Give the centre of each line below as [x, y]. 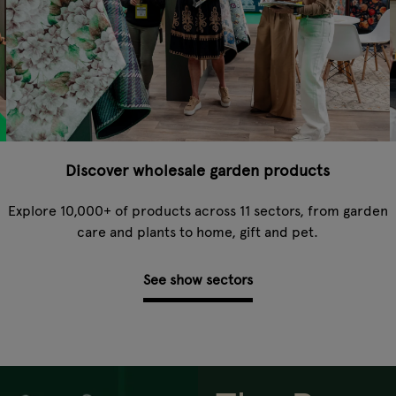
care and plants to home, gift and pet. [198, 232]
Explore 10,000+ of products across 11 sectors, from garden [198, 210]
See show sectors [198, 280]
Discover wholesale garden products [198, 170]
